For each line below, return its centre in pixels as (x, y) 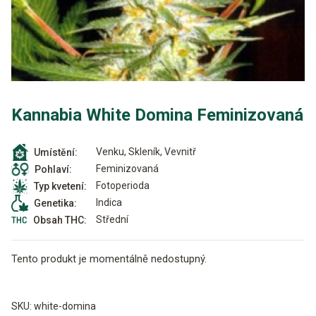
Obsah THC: (60, 220)
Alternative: (40, 284)
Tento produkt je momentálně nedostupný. (109, 259)
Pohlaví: (53, 169)
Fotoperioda (123, 186)
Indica (109, 203)
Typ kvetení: (60, 186)
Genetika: (55, 203)
